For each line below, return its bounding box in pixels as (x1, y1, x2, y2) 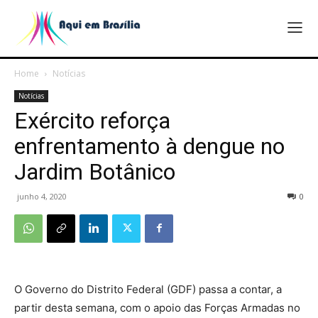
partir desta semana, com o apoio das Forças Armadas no (14, 300, 300, 314)
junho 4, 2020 (17, 190, 67, 202)
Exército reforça (14, 106, 170, 134)
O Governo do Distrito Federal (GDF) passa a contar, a (14, 282, 282, 296)
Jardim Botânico (14, 158, 175, 185)
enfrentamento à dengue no (14, 132, 285, 160)
